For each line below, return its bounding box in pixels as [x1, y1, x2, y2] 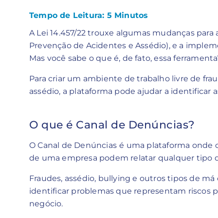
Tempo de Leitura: [29, 10, 107, 20]
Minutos [114, 10, 148, 20]
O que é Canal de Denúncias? [29, 118, 195, 131]
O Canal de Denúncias [29, 140, 117, 150]
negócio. [29, 199, 63, 208]
